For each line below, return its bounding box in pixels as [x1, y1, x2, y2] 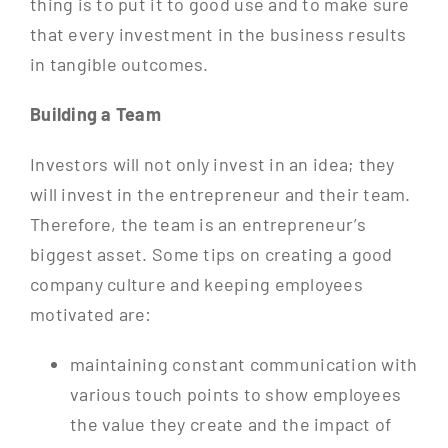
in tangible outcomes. [29, 53, 209, 76]
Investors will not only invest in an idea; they [29, 153, 395, 176]
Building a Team [29, 103, 162, 126]
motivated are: [29, 303, 152, 326]
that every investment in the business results [29, 23, 407, 46]
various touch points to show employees [69, 383, 402, 406]
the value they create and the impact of [69, 413, 392, 436]
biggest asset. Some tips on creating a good [29, 243, 393, 266]
